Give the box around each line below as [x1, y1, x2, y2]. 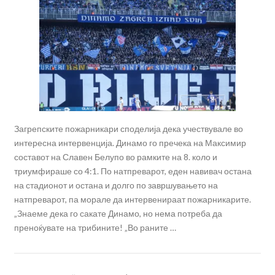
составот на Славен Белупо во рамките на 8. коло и [14, 152, 217, 163]
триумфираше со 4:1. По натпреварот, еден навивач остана [14, 166, 252, 177]
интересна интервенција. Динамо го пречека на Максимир [14, 137, 246, 149]
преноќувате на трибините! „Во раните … [14, 222, 176, 233]
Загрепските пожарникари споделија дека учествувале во [14, 123, 243, 134]
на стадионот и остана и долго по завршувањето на [14, 180, 218, 191]
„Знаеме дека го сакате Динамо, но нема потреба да [14, 208, 222, 219]
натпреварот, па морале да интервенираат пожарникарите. [14, 194, 251, 205]
